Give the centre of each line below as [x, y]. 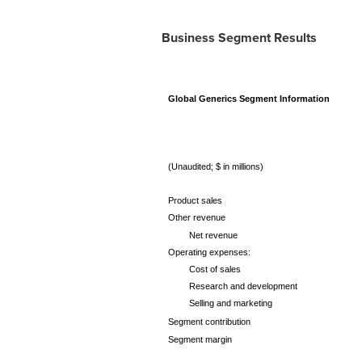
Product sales [195, 200]
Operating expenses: [209, 252]
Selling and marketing [230, 303]
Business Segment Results [239, 38]
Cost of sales [215, 269]
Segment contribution [209, 322]
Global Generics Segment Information [248, 99]
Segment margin [200, 339]
